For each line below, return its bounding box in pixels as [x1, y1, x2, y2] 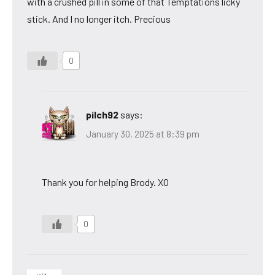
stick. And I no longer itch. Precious [27, 12, 171, 25]
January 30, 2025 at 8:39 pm [86, 128, 199, 140]
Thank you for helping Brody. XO [42, 176, 169, 188]
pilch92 [86, 108, 118, 120]
